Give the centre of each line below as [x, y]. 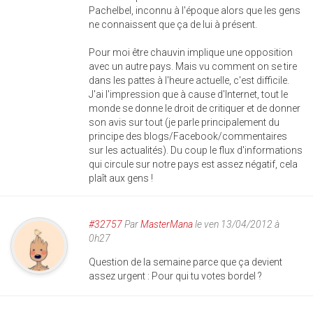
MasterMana [167, 224]
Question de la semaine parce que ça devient [185, 262]
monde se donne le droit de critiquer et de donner [195, 108]
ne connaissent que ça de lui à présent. [173, 24]
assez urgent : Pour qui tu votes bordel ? [175, 276]
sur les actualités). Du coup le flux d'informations [196, 150]
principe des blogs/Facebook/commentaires [188, 136]
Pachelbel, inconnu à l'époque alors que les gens [195, 10]
